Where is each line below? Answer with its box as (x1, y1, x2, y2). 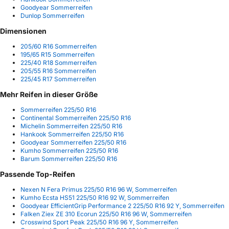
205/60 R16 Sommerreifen (20, 42, 97, 51)
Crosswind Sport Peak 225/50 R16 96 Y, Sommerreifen (20, 218, 178, 226)
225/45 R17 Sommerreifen (20, 75, 96, 83)
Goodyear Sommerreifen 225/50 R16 (20, 139, 126, 147)
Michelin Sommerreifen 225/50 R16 (20, 122, 122, 130)
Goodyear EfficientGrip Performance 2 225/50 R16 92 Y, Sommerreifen (20, 202, 224, 210)
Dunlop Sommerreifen (20, 12, 84, 20)
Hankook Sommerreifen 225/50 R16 (20, 130, 124, 139)
